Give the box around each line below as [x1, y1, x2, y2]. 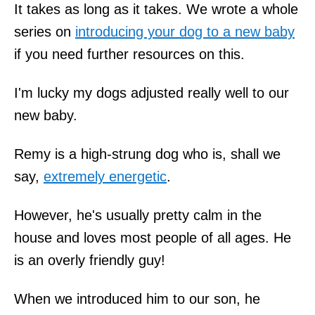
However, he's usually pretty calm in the [14, 207, 262, 223]
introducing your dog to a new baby [75, 23, 295, 39]
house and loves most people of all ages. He [14, 229, 291, 245]
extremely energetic [44, 168, 167, 184]
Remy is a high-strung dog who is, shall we [14, 146, 281, 162]
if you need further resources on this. [14, 46, 245, 62]
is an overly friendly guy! [14, 252, 165, 268]
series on [14, 23, 75, 39]
